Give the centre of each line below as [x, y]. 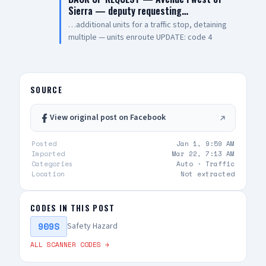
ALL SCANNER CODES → [70, 245]
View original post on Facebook [108, 118]
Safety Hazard [92, 226]
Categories [52, 164]
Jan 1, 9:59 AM [205, 144]
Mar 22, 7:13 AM [203, 154]
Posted [44, 144]
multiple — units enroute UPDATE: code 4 [140, 37]
